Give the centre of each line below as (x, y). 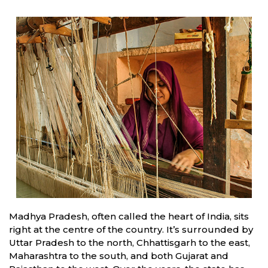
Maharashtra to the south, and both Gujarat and (119, 256)
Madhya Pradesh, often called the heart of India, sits (129, 217)
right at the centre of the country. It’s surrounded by (131, 230)
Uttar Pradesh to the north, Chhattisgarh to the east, (130, 243)
